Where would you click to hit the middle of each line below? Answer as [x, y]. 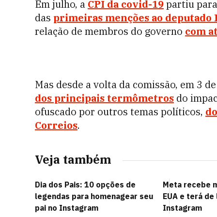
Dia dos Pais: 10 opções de [85, 185]
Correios [56, 125]
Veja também [73, 159]
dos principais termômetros [104, 98]
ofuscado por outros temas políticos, [120, 112]
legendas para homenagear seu [94, 196]
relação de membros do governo [110, 31]
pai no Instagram [67, 208]
